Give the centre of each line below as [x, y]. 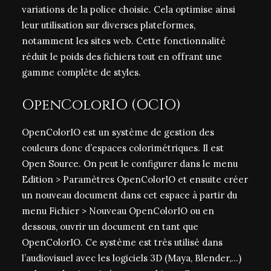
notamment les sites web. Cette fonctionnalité [124, 41]
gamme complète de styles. [81, 72]
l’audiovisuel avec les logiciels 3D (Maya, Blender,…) [132, 258]
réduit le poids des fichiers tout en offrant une [122, 57]
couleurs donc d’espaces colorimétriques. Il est [123, 148]
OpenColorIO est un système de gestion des [118, 132]
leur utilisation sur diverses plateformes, [109, 25]
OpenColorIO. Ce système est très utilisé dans [122, 242]
